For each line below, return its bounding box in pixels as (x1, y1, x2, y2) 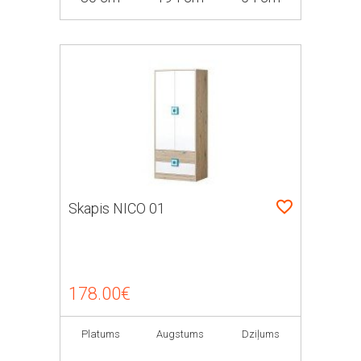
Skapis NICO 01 (68, 200, 165, 217)
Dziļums (241, 328, 280, 340)
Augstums (156, 328, 205, 340)
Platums (81, 328, 120, 340)
